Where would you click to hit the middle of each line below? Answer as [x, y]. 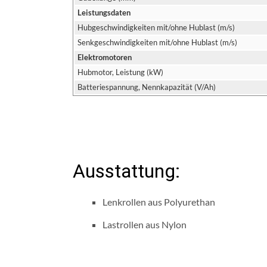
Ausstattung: [126, 171]
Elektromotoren [105, 57]
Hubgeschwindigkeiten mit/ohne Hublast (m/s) [156, 27]
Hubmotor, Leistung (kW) [120, 72]
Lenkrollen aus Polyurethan [159, 202]
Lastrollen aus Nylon [145, 224]
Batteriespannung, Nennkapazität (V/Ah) [147, 87]
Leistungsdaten [104, 13]
